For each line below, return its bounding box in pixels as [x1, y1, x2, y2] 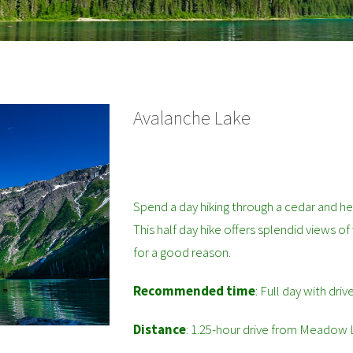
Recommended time [133, 282, 255, 299]
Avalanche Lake [133, 106, 251, 130]
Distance [133, 321, 186, 338]
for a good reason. [133, 243, 231, 261]
